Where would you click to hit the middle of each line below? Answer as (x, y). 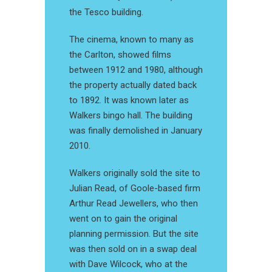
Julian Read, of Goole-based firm (135, 189)
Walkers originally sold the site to (135, 173)
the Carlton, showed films (120, 55)
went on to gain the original (123, 219)
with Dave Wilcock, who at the (128, 264)
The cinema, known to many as (131, 40)
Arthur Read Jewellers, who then (134, 204)
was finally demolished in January (136, 131)
